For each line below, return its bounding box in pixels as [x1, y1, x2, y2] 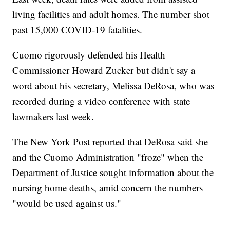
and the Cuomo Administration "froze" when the [12, 150, 204, 164]
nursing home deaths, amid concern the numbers [12, 181, 203, 195]
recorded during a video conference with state [12, 94, 190, 108]
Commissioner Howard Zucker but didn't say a [12, 64, 196, 77]
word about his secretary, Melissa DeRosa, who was [12, 79, 215, 92]
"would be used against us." [12, 197, 122, 210]
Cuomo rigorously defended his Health [12, 48, 166, 62]
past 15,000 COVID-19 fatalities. [12, 23, 143, 36]
